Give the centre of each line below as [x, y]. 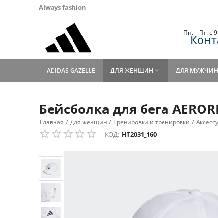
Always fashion [63, 7]
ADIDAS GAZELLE [71, 70]
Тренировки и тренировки [152, 122]
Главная [52, 122]
